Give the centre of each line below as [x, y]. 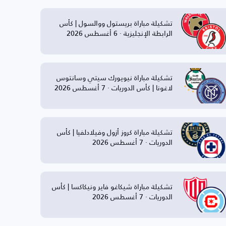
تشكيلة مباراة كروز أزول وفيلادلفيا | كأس [115, 132]
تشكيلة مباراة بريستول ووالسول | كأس [116, 23]
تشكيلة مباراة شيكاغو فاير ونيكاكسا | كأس [112, 186]
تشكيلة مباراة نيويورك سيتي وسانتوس [114, 77]
